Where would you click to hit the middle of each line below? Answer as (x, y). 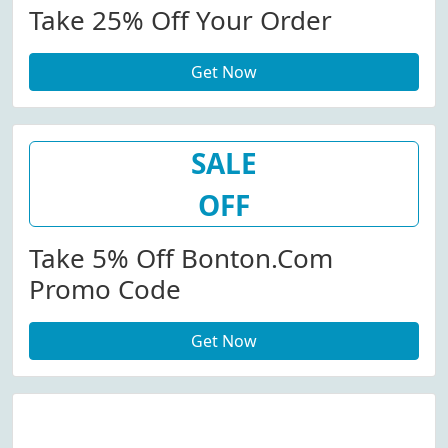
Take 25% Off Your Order (180, 20)
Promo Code (105, 289)
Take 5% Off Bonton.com (181, 258)
